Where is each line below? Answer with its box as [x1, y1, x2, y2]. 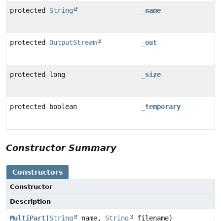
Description [10, 197, 51, 205]
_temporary [141, 102, 181, 110]
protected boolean [10, 102, 77, 110]
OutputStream [49, 38, 97, 46]
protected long [10, 70, 65, 78]
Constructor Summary [6, 142, 116, 153]
